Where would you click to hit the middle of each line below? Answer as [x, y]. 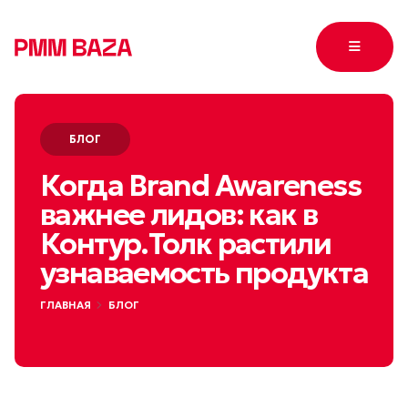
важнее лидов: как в [179, 214]
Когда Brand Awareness [200, 185]
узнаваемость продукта [204, 273]
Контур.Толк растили [186, 244]
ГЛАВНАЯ [66, 305]
